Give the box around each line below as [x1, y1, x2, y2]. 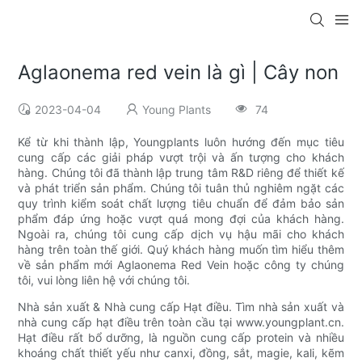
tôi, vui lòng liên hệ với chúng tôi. [18, 273, 191, 288]
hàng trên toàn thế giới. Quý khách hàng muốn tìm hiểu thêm [18, 242, 344, 257]
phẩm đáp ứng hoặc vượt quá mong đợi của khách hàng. [18, 212, 344, 226]
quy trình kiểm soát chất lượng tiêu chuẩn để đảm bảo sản [18, 196, 344, 211]
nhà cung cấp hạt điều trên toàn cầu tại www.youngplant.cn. [18, 315, 344, 330]
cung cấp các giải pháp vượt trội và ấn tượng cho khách [18, 150, 344, 165]
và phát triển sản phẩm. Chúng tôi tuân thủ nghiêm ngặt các [18, 181, 344, 196]
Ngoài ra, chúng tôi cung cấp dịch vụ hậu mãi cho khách [18, 227, 344, 242]
